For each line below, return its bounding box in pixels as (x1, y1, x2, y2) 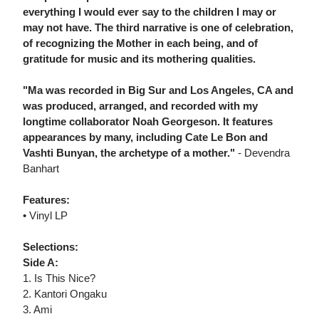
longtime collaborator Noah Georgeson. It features (23, 115, 273, 128)
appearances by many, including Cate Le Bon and (23, 131, 268, 144)
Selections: (23, 241, 78, 253)
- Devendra (238, 147, 290, 159)
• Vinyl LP (23, 209, 68, 222)
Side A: (23, 256, 58, 269)
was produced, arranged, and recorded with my (23, 100, 258, 113)
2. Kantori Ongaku (23, 288, 107, 300)
